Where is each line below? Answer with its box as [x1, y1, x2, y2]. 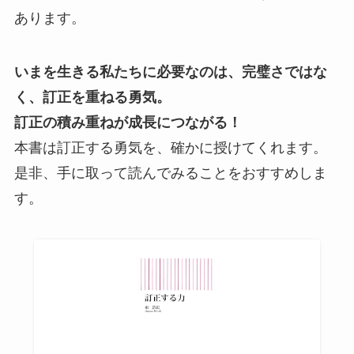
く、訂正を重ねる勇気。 [13, 88, 171, 105]
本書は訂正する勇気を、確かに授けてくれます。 [13, 139, 327, 156]
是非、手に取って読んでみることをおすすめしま [13, 164, 327, 181]
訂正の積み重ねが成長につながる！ [13, 114, 242, 130]
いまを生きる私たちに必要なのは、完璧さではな [13, 63, 327, 80]
